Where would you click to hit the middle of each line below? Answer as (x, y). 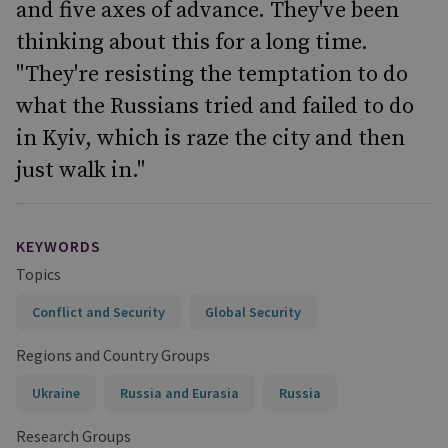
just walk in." (80, 170)
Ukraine (56, 393)
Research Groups (73, 436)
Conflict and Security (98, 312)
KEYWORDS (58, 246)
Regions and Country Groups (113, 355)
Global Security (253, 312)
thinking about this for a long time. (192, 42)
